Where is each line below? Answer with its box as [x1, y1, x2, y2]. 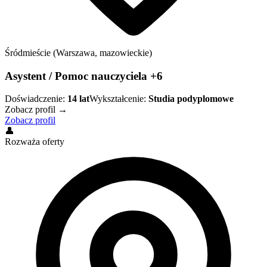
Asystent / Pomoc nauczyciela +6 [5, 69, 163, 82]
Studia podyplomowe [148, 94, 234, 104]
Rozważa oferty [5, 136, 64, 147]
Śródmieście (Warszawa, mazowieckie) [5, 47, 152, 58]
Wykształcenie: [89, 94, 146, 104]
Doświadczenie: [5, 94, 65, 104]
